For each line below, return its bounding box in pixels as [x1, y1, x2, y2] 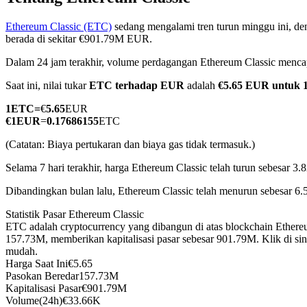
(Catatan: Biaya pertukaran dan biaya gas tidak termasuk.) [5, 138, 255, 151]
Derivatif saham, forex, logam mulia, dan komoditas [33, 153, 257, 164]
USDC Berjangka [33, 293, 110, 304]
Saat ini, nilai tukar [5, 79, 89, 92]
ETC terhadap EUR [89, 79, 184, 92]
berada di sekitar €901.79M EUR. [5, 33, 152, 45]
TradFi [33, 130, 62, 141]
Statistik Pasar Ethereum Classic [5, 208, 144, 221]
